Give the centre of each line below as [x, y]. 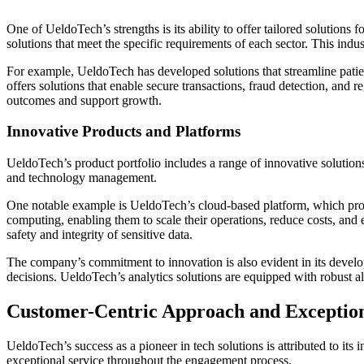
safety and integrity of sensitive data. [100, 235]
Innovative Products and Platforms [123, 132]
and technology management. [82, 178]
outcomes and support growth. [84, 100]
